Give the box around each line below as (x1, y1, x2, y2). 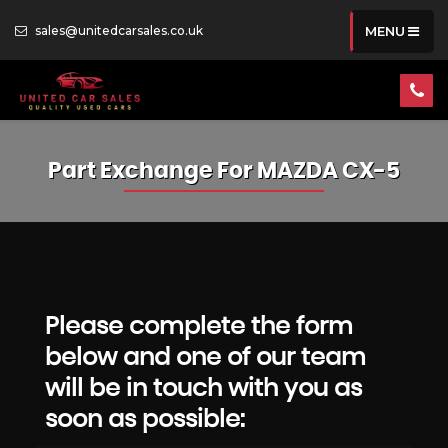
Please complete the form (45, 315, 353, 339)
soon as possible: (45, 408, 245, 432)
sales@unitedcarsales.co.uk (32, 23, 203, 38)
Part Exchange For (48, 160, 257, 182)
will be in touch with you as (45, 377, 362, 401)
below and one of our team (45, 346, 366, 370)
